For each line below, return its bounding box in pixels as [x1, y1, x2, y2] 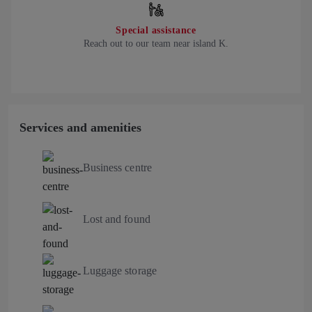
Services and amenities [19, 120, 141, 134]
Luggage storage [82, 264, 157, 276]
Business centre [82, 161, 152, 173]
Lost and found [82, 212, 150, 225]
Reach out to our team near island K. [84, 38, 228, 49]
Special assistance [116, 24, 196, 36]
